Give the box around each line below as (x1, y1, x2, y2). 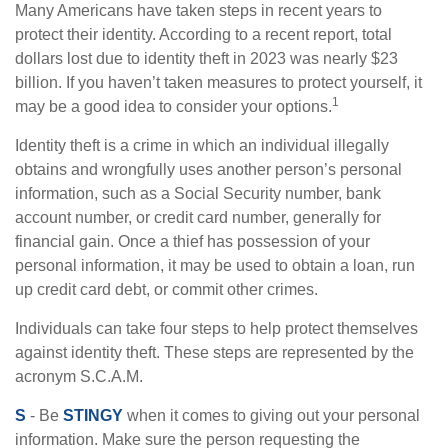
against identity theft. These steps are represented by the (15, 344, 414, 362)
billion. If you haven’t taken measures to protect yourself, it (15, 74, 422, 92)
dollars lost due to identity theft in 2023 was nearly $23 (15, 50, 398, 68)
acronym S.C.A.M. (15, 368, 143, 386)
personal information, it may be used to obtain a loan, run (15, 257, 415, 275)
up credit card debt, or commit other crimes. (15, 281, 318, 299)
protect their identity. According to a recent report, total (15, 26, 392, 44)
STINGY (63, 407, 123, 425)
